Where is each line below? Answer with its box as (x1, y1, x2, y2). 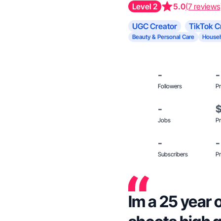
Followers (158, 82, 182, 90)
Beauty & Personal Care (132, 33, 194, 40)
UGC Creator (132, 21, 177, 31)
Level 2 (132, 1, 157, 11)
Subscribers (158, 150, 188, 158)
